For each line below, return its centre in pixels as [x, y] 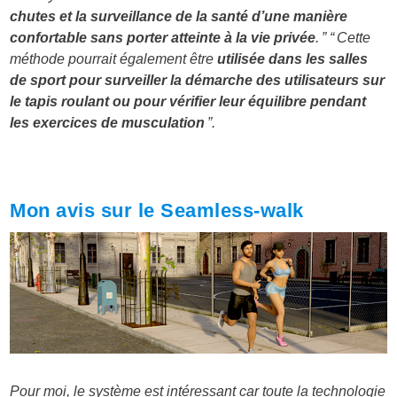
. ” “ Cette [343, 38]
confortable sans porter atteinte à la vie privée [163, 38]
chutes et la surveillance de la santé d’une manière [179, 17]
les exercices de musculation [108, 123]
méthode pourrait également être [114, 59]
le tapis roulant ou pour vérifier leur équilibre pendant [188, 102]
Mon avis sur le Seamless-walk [157, 211]
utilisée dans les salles [293, 59]
